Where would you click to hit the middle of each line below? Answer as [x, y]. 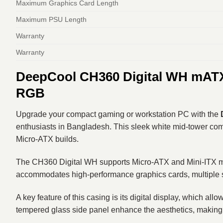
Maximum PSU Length [51, 20]
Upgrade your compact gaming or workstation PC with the [118, 114]
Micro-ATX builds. [47, 139]
